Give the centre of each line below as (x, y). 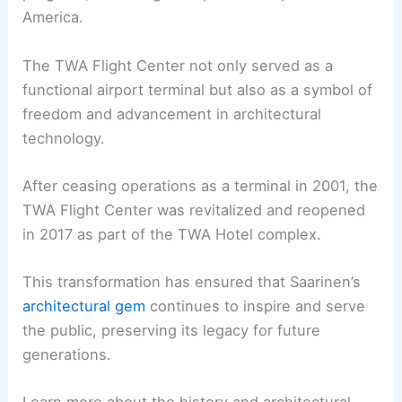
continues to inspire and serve (256, 306)
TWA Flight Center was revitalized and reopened (194, 210)
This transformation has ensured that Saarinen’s (192, 282)
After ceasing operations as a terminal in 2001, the (201, 185)
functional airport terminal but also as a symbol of (198, 89)
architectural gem (84, 306)
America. (53, 17)
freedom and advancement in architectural (172, 114)
